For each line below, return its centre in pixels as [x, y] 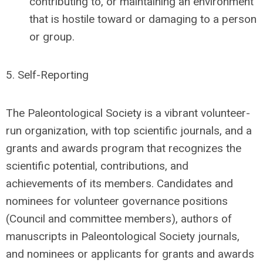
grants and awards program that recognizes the [124, 148]
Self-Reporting [53, 75]
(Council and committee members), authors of [119, 219]
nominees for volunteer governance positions [117, 201]
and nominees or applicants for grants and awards [130, 254]
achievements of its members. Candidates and [119, 183]
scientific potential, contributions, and [97, 166]
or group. [52, 37]
